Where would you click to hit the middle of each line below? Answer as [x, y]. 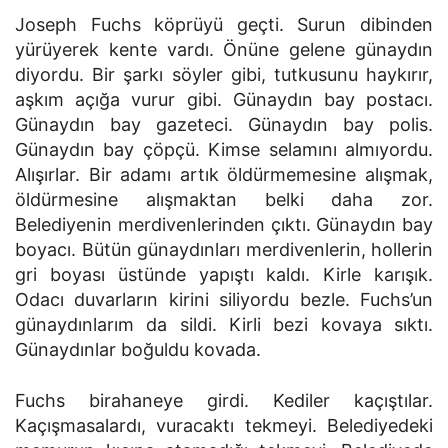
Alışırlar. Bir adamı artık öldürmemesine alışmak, [224, 175]
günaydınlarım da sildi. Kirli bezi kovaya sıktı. [224, 325]
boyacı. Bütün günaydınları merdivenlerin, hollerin [224, 250]
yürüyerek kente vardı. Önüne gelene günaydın [224, 50]
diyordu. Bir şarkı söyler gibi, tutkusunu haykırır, [224, 75]
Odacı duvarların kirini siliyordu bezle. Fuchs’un [224, 300]
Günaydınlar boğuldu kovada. [138, 350]
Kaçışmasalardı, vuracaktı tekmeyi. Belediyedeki [224, 426]
